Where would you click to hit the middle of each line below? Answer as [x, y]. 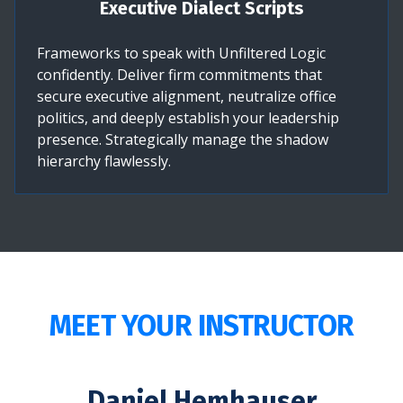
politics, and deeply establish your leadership [188, 117]
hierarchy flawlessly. [104, 161]
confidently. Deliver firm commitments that [179, 74]
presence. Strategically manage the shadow [183, 139]
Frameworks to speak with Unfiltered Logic [181, 53]
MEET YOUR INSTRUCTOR [201, 325]
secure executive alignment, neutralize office [187, 96]
